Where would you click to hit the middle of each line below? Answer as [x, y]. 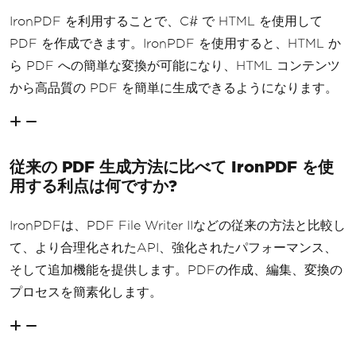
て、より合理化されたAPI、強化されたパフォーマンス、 [173, 247]
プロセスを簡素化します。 [86, 292]
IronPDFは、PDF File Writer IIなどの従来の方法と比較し [178, 225]
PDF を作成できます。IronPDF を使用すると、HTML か [175, 43]
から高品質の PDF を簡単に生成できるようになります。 [174, 87]
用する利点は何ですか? [93, 185]
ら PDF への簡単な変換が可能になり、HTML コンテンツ [175, 65]
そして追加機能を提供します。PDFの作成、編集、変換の [176, 269]
